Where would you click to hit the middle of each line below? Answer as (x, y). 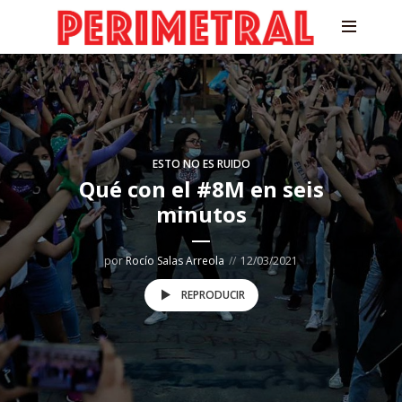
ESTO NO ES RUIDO (201, 164)
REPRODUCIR (213, 295)
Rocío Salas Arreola (175, 261)
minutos (201, 214)
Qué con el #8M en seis (201, 189)
